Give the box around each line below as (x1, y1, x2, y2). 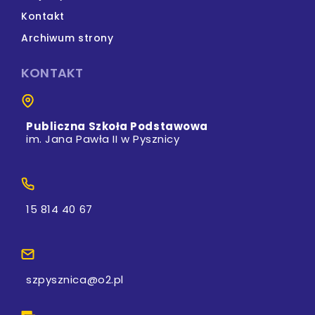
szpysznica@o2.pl (26, 271, 124, 287)
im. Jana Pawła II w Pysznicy (26, 131, 180, 146)
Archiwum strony (21, 30, 114, 45)
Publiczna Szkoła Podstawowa (26, 118, 208, 134)
